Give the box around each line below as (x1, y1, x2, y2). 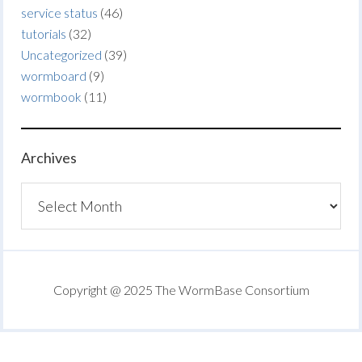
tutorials (21, 26, 67, 41)
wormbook (21, 89, 82, 104)
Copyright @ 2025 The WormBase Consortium (53, 282, 309, 297)
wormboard (21, 68, 87, 83)
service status (21, 5, 99, 20)
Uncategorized (21, 47, 103, 62)
